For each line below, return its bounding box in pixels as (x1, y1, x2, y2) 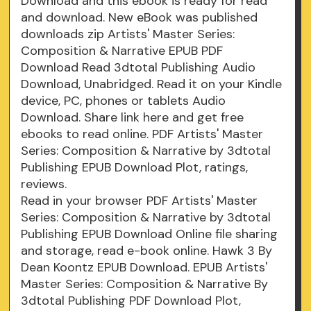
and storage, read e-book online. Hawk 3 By (21, 242, 273, 260)
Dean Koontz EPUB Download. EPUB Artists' (21, 259, 268, 276)
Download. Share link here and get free (21, 109, 244, 126)
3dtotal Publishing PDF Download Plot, (21, 292, 242, 310)
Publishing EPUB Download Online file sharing (21, 226, 278, 243)
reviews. (21, 176, 67, 193)
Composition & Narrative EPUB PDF (21, 42, 224, 60)
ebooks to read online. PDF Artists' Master (21, 126, 264, 143)
